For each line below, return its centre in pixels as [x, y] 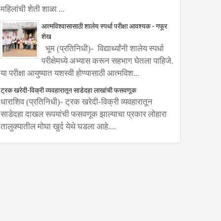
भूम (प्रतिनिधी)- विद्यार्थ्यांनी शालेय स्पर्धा [103, 48]
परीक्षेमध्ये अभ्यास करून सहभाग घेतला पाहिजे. [107, 61]
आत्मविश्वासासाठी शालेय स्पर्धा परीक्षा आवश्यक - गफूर [104, 26]
